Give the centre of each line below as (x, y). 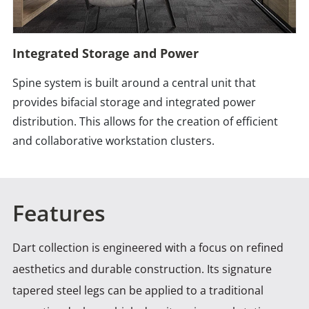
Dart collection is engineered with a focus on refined (148, 248)
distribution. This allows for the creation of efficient (145, 122)
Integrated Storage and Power (106, 53)
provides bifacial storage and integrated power (134, 102)
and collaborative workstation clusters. (113, 141)
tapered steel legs (60, 291)
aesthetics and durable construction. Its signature (142, 269)
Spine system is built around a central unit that (134, 83)
